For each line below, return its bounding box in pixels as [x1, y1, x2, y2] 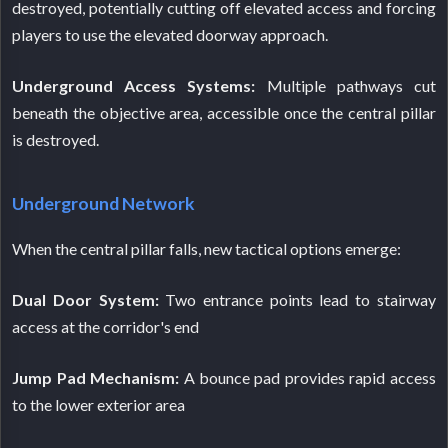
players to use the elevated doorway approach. [12, 24, 329, 44]
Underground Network [12, 192, 196, 214]
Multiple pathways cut [255, 75, 436, 95]
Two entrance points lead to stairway [158, 289, 436, 309]
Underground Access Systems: [12, 75, 256, 95]
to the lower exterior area [12, 394, 186, 414]
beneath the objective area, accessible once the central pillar [12, 102, 436, 122]
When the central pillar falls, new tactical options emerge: [12, 238, 402, 258]
